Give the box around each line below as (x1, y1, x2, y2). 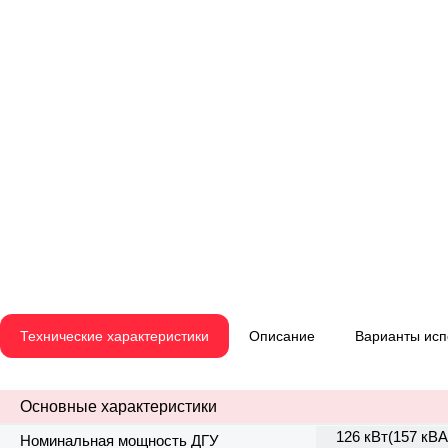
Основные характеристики (20, 398, 217, 416)
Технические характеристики (20, 328, 209, 345)
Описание (249, 328, 315, 345)
